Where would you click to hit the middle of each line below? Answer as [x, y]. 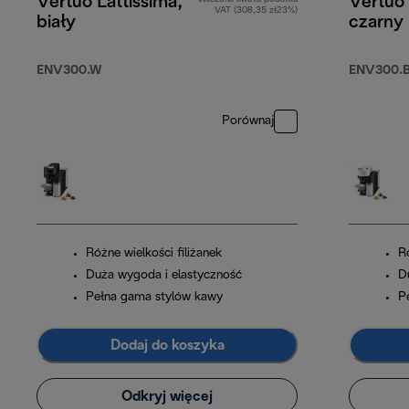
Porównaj [248, 121]
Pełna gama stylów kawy [154, 298]
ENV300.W [69, 71]
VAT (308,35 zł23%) [256, 11]
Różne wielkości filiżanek [154, 254]
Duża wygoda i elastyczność [164, 276]
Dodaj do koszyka [167, 345]
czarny [376, 23]
